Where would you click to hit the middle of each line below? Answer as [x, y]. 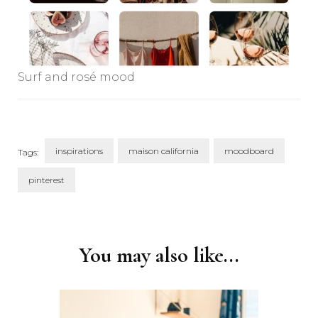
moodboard [249, 151]
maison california [164, 151]
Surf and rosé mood [76, 77]
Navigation [66, 243]
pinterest [46, 180]
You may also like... [159, 256]
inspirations [79, 151]
